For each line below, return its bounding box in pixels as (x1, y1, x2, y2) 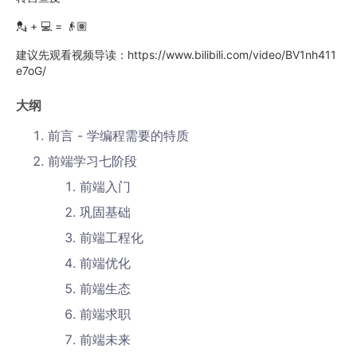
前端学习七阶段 (48, 153, 137, 169)
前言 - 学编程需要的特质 (48, 127, 189, 143)
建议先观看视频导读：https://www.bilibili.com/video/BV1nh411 (16, 48, 336, 61)
